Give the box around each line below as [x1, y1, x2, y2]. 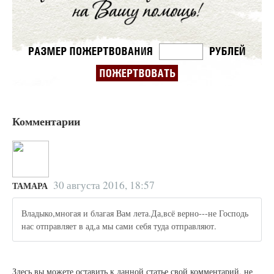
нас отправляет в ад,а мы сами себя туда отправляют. [21, 220, 217, 232]
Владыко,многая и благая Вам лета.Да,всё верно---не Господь [21, 207, 249, 219]
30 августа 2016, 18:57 [53, 178, 155, 193]
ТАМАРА [12, 179, 48, 193]
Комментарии [12, 113, 80, 130]
